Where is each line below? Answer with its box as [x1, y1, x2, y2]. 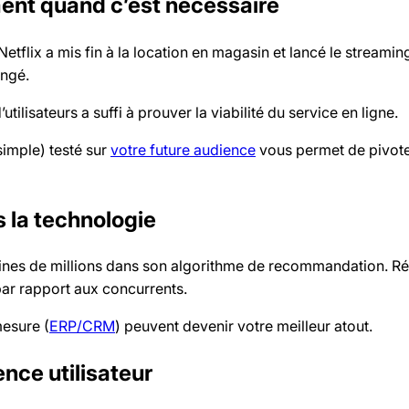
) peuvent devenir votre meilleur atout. [115, 317, 372, 336]
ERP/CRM [49, 317, 115, 336]
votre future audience [110, 140, 256, 159]
